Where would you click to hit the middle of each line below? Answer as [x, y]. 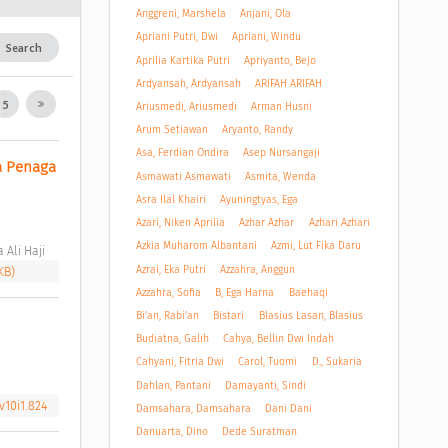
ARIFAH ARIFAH [289, 83]
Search [24, 47]
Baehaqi [308, 292]
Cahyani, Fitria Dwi [179, 362]
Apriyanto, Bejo [280, 60]
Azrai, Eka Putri [170, 269]
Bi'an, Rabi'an [167, 316]
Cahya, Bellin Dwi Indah [279, 339]
